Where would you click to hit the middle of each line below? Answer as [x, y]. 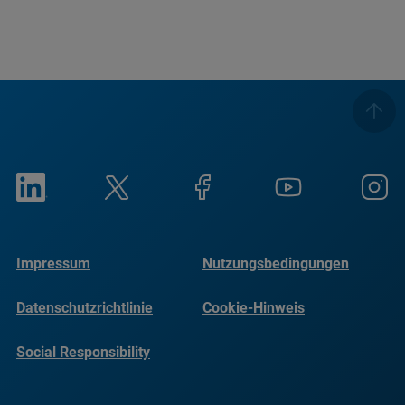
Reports [42, 373]
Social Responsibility [83, 352]
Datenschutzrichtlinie [85, 308]
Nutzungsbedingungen [276, 264]
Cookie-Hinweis [254, 308]
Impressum [53, 264]
